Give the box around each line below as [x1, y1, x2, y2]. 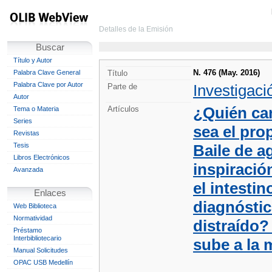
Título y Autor [13, 56, 52, 64]
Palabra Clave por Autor [13, 81, 83, 88]
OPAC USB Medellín [13, 259, 73, 266]
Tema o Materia [13, 105, 59, 112]
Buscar [35, 42, 64, 52]
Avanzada [13, 166, 43, 173]
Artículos [107, 104, 139, 114]
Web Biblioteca [13, 202, 56, 209]
